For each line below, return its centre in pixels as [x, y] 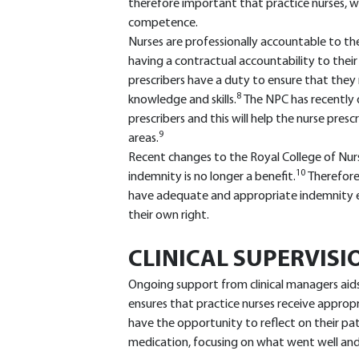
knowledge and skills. [182, 100]
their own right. [169, 216]
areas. [143, 139]
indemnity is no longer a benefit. [212, 177]
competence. [163, 23]
